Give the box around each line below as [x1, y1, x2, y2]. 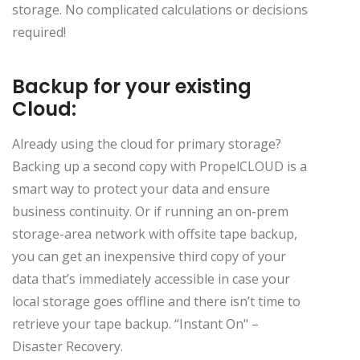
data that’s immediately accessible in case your [12, 269, 290, 288]
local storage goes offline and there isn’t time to [12, 292, 301, 310]
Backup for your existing [12, 72, 252, 100]
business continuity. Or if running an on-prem [12, 202, 288, 220]
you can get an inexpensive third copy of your [12, 247, 286, 265]
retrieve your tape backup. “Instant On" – [12, 314, 259, 333]
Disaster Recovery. [12, 337, 123, 355]
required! [12, 22, 66, 41]
